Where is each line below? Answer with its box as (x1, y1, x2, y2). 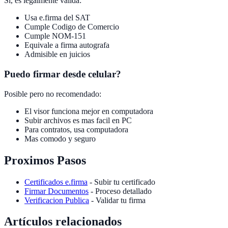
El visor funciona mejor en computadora (24, 106, 153, 116)
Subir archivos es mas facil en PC (24, 116, 132, 125)
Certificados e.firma (24, 177, 88, 186)
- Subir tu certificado (88, 177, 155, 186)
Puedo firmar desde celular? (4, 68, 121, 79)
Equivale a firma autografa (24, 41, 109, 50)
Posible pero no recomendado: (4, 89, 101, 98)
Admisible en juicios (24, 50, 90, 59)
